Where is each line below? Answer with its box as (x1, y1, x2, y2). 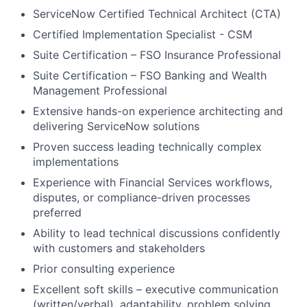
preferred (33, 206, 82, 219)
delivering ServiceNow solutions (33, 119, 199, 133)
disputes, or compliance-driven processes (33, 191, 250, 204)
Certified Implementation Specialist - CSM (33, 27, 252, 41)
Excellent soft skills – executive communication (33, 282, 278, 296)
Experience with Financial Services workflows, (33, 175, 272, 189)
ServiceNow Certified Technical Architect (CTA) (33, 7, 281, 21)
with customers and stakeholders (33, 241, 205, 255)
